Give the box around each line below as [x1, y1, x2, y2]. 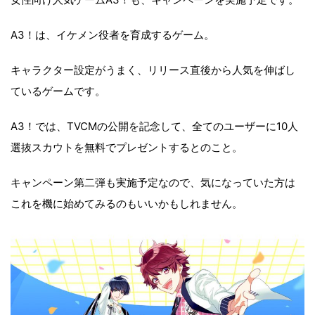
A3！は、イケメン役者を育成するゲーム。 [11, 27, 214, 41]
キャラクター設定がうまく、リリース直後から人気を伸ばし [11, 63, 295, 77]
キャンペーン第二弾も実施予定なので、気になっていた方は [11, 175, 295, 189]
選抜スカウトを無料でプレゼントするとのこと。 [11, 140, 243, 154]
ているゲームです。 [11, 84, 105, 98]
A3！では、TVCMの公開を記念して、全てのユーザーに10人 [11, 119, 298, 133]
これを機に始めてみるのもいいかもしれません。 [11, 196, 243, 210]
